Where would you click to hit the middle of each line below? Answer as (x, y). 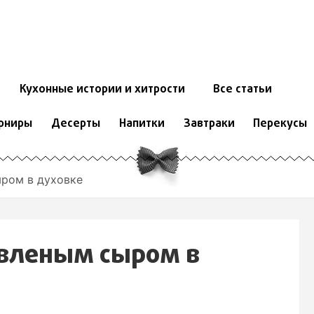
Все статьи (242, 90)
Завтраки (209, 124)
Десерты (75, 124)
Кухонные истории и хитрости (102, 90)
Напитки (142, 124)
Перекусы (280, 124)
